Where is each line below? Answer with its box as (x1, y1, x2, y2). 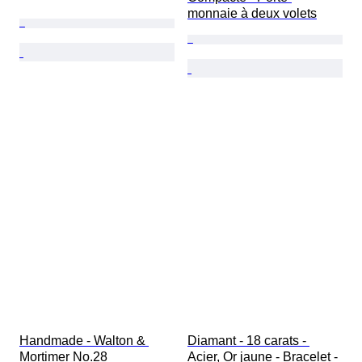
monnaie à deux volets (187, 6, 317, 21)
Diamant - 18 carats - (187, 334, 309, 348)
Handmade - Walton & (19, 334, 149, 348)
